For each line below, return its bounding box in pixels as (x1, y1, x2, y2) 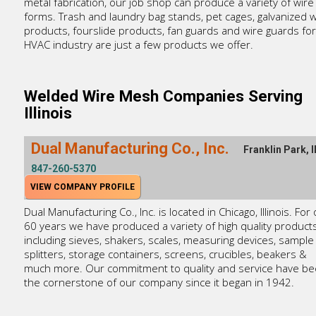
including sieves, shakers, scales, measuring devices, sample (23, 233, 314, 248)
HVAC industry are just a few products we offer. (23, 37, 253, 52)
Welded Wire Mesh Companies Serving (23, 86, 303, 105)
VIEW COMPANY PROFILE (30, 182, 135, 193)
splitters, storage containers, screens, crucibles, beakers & (23, 247, 307, 262)
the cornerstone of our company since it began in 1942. (23, 275, 294, 290)
